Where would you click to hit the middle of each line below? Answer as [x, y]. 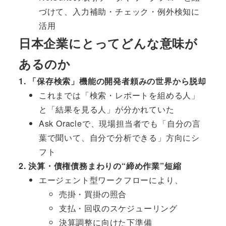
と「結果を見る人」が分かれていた [106, 109]
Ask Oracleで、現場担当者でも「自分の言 [120, 124]
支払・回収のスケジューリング [118, 208]
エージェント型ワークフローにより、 [111, 180]
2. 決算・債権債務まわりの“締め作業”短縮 [100, 166]
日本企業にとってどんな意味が [108, 43]
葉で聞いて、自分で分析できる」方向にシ [119, 138]
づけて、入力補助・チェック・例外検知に [119, 12]
